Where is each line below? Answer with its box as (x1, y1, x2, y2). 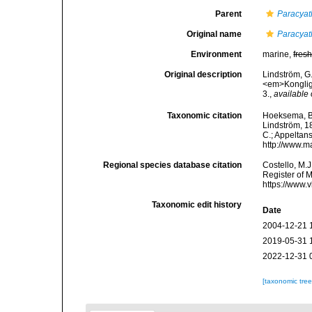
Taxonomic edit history (152, 200, 242, 210)
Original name (187, 29, 242, 39)
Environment (191, 49, 242, 59)
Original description (164, 70, 242, 79)
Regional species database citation (103, 160, 242, 171)
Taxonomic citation (167, 111, 242, 121)
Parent (215, 9, 242, 19)
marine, (263, 49, 294, 59)
